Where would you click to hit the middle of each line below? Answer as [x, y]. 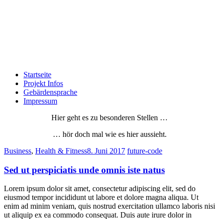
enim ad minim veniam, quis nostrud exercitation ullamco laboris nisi [109, 206]
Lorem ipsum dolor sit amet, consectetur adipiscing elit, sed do [100, 189]
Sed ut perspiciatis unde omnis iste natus [84, 170]
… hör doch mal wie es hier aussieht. [109, 134]
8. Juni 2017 [106, 151]
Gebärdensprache [50, 92]
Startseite [37, 75]
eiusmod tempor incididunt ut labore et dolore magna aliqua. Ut [101, 197]
